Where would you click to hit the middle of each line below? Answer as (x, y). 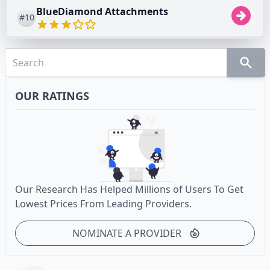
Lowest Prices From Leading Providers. (103, 203)
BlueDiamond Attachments (102, 11)
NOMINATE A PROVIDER (127, 233)
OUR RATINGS (52, 96)
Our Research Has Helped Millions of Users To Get (129, 189)
